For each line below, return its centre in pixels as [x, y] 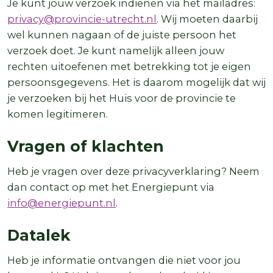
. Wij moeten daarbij [207, 19]
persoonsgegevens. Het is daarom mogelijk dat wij [136, 82]
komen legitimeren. [59, 114]
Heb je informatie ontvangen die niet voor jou [124, 260]
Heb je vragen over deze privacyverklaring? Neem [133, 171]
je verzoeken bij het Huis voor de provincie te [122, 98]
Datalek [41, 235]
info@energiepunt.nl [62, 203]
